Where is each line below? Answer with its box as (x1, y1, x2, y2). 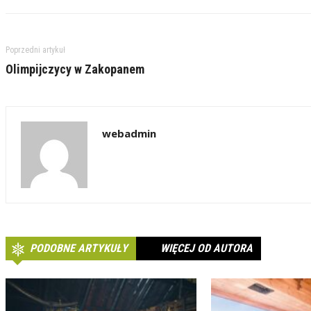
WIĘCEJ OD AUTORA (160, 242, 253, 255)
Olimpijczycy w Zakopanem (5, 62, 144, 77)
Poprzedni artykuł (5, 45, 65, 56)
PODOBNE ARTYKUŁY (29, 242, 128, 255)
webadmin (101, 126, 156, 141)
